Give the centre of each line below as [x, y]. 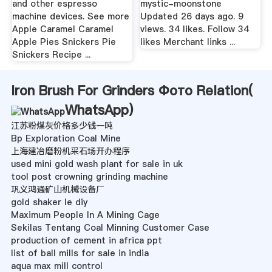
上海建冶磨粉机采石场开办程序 [70, 151]
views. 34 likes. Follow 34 [195, 29]
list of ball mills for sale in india [80, 253]
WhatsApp [97, 110]
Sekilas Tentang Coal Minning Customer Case [110, 228]
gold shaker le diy [49, 202]
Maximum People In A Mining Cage [85, 215]
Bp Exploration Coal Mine [66, 139]
